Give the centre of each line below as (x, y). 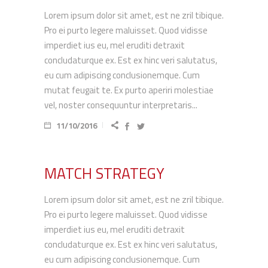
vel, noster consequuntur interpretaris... (121, 105)
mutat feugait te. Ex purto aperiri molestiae (129, 90)
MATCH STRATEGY (104, 173)
